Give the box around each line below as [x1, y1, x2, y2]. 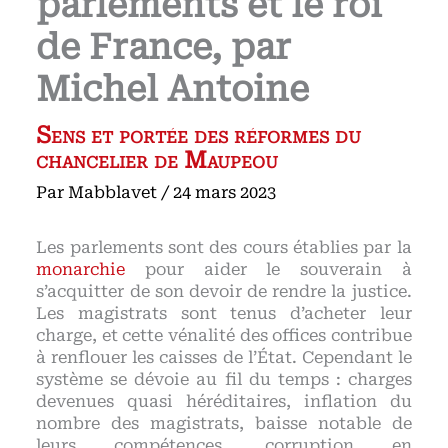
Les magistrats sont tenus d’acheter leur [36, 304, 412, 324]
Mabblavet [68, 183, 162, 203]
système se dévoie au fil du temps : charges [36, 370, 412, 390]
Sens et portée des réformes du [36, 120, 362, 149]
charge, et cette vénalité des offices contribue [36, 326, 412, 346]
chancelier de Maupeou [36, 145, 279, 174]
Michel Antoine [36, 69, 310, 111]
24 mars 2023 [173, 183, 277, 203]
